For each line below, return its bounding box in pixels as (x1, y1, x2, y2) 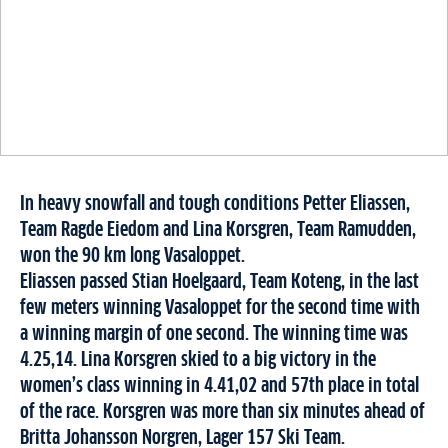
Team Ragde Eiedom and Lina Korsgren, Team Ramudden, (20, 220, 416, 241)
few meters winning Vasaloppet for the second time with (20, 298, 420, 319)
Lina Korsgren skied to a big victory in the (81, 350, 376, 371)
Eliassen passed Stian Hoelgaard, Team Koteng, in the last (20, 272, 419, 293)
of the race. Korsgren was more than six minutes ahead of (20, 402, 425, 423)
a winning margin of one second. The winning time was (20, 324, 408, 345)
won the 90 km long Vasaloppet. (20, 246, 245, 267)
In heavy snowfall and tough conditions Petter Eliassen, (20, 194, 410, 215)
